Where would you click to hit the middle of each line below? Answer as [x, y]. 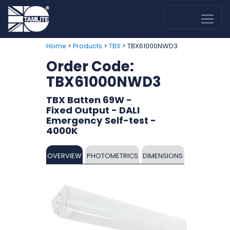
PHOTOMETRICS [112, 156]
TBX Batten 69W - [89, 100]
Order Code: [90, 66]
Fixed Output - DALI [93, 110]
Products [87, 46]
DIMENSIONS [163, 156]
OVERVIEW [64, 156]
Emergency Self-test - [101, 120]
